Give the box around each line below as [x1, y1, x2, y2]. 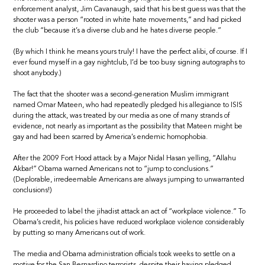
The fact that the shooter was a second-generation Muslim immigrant [13, 91, 230, 98]
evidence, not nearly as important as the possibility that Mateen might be [13, 122, 243, 130]
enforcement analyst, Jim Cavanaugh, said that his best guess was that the [13, 5, 247, 13]
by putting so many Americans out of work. [13, 229, 146, 237]
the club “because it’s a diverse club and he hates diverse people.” [13, 27, 222, 34]
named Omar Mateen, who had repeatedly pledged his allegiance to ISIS [13, 101, 243, 109]
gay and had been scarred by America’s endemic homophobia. [13, 133, 208, 141]
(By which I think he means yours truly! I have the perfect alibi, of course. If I [13, 48, 248, 56]
